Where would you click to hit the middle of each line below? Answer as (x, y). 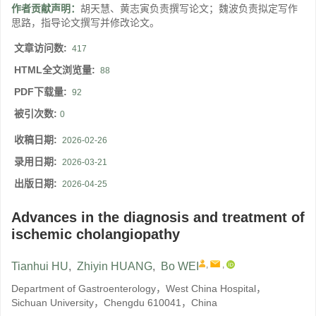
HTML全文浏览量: (56, 70)
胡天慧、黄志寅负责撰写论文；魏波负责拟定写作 (189, 9)
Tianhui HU (40, 267)
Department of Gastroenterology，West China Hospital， (139, 289)
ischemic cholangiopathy (96, 235)
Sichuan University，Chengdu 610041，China (114, 303)
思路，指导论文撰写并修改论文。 (85, 23)
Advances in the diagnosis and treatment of (158, 218)
